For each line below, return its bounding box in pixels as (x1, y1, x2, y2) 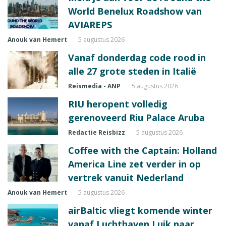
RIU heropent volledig (68, 98, 167, 110)
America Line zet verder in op (68, 158, 201, 171)
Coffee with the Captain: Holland (68, 144, 217, 157)
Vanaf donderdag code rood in (68, 51, 206, 64)
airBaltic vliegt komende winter (68, 204, 212, 217)
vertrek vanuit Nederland (68, 172, 184, 184)
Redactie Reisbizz (68, 128, 125, 137)
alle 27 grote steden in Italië (68, 65, 196, 78)
